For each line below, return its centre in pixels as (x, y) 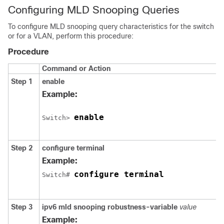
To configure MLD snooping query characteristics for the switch (111, 26)
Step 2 (22, 148)
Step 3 (22, 207)
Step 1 (22, 81)
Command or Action (76, 68)
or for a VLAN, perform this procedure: (71, 36)
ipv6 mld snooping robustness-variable (111, 207)
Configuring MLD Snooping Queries (94, 10)
